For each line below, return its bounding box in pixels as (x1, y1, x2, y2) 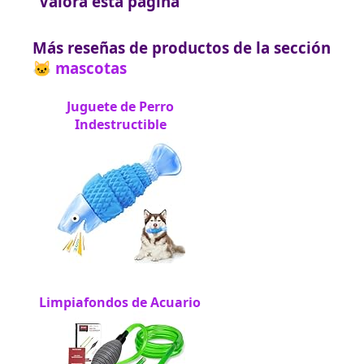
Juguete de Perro (67, 97, 174, 116)
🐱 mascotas (32, 58, 127, 79)
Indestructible (74, 115, 167, 134)
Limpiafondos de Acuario (39, 293, 201, 312)
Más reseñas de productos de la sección (32, 37, 331, 58)
